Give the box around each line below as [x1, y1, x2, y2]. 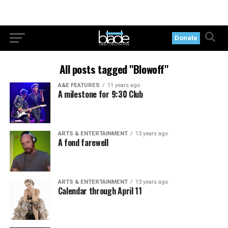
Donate [175, 34, 198, 42]
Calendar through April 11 [58, 184, 142, 197]
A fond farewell [58, 136, 108, 149]
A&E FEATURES [58, 82, 100, 89]
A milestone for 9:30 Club [58, 88, 143, 100]
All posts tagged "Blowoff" [60, 61, 168, 77]
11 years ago [107, 82, 140, 89]
